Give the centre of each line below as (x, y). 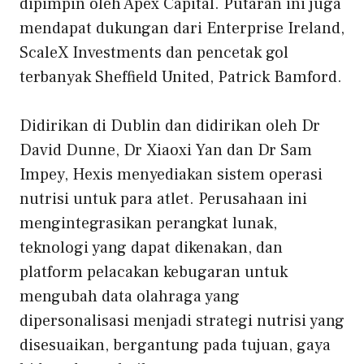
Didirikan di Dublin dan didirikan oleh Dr (170, 126)
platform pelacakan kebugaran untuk (154, 273)
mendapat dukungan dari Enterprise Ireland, (182, 29)
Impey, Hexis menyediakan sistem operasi (171, 175)
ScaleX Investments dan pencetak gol (154, 53)
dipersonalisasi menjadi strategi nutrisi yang (182, 321)
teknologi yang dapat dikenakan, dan (151, 248)
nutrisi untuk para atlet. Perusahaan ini (163, 199)
